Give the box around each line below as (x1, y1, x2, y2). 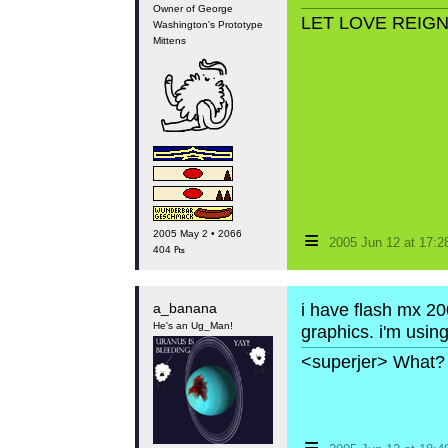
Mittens (152, 35, 186, 46)
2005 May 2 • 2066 (152, 228, 242, 239)
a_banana (152, 300, 217, 316)
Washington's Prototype (152, 19, 263, 30)
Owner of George (152, 3, 233, 14)
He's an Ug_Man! (152, 320, 233, 331)
